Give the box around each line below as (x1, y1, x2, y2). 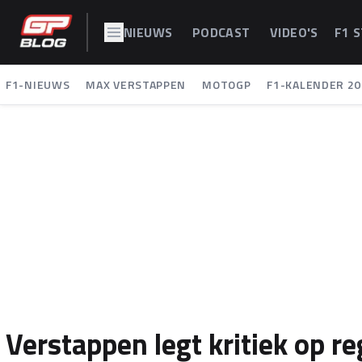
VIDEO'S (270, 23, 318, 42)
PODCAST (192, 23, 255, 42)
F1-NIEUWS (6, 76, 70, 93)
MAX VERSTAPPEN (86, 76, 187, 93)
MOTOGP (202, 76, 251, 93)
